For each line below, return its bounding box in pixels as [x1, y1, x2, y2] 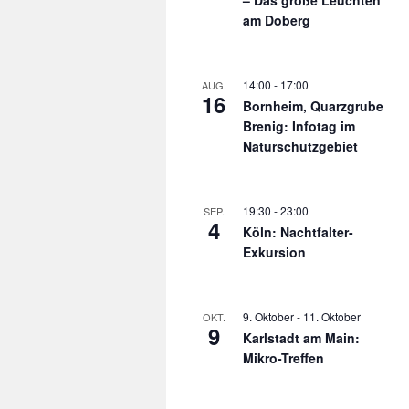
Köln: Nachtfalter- [243, 222, 353, 241]
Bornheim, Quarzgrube [243, 96, 383, 115]
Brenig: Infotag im [243, 116, 355, 135]
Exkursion [243, 242, 306, 261]
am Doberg [243, 10, 310, 29]
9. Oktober [243, 308, 294, 324]
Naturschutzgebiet [243, 136, 358, 155]
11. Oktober [303, 308, 361, 324]
